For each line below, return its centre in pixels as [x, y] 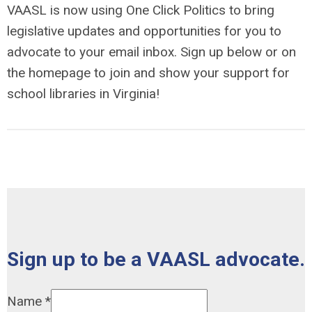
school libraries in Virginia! [83, 94]
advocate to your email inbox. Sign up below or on [151, 52]
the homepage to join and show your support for [148, 73]
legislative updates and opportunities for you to [144, 31]
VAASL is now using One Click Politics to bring [141, 10]
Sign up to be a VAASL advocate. [156, 259]
